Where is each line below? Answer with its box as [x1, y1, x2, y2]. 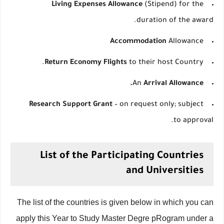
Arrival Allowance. [143, 80, 203, 88]
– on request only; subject [112, 101, 203, 109]
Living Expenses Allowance [51, 1, 142, 9]
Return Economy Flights [44, 59, 127, 67]
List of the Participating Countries [40, 151, 203, 162]
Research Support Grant [29, 101, 112, 109]
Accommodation [110, 38, 166, 46]
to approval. [173, 117, 213, 125]
